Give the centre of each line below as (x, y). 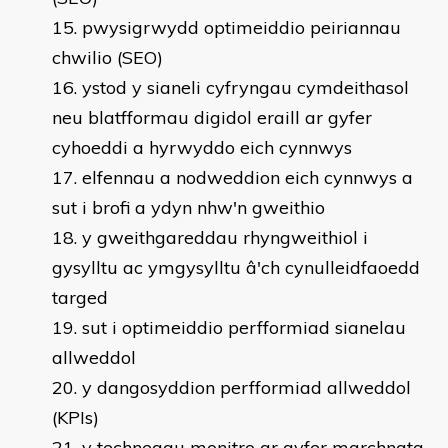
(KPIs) (75, 417)
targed (80, 297)
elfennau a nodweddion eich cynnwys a (247, 177)
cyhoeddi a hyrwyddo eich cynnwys (202, 147)
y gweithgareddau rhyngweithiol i (225, 237)
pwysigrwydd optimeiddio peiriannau (241, 27)
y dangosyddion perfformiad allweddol (246, 387)
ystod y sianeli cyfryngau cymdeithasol (245, 87)
